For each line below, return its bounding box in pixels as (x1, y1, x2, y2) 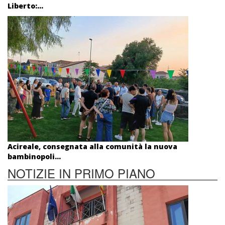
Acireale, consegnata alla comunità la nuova (8, 142, 177, 151)
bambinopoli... (8, 152, 61, 161)
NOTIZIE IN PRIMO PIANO (8, 164, 155, 182)
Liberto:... (8, 1, 43, 11)
